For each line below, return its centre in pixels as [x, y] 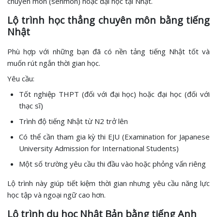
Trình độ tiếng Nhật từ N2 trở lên [73, 121]
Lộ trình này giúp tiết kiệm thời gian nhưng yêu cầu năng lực [108, 183]
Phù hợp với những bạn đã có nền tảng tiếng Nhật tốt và [108, 52]
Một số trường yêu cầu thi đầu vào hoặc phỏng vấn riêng [112, 164]
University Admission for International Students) [99, 148]
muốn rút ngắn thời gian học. [54, 63]
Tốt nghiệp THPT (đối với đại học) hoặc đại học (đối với [114, 94]
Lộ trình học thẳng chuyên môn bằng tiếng [108, 20]
